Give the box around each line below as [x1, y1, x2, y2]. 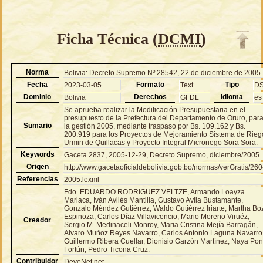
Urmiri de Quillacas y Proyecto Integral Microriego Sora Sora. [64, 138, 258, 147]
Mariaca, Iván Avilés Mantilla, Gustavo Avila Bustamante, [64, 195, 244, 204]
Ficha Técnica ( [57, 30, 158, 48]
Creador [23, 215, 52, 224]
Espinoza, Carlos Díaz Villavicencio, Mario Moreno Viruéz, [64, 212, 250, 221]
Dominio [23, 92, 52, 101]
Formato [136, 80, 164, 89]
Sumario [23, 121, 52, 130]
